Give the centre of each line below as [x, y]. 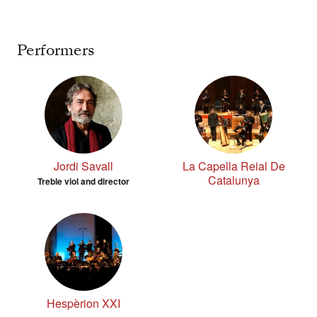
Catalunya [234, 180]
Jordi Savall [83, 166]
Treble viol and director [83, 181]
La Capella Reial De [234, 166]
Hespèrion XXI [83, 304]
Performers [56, 51]
